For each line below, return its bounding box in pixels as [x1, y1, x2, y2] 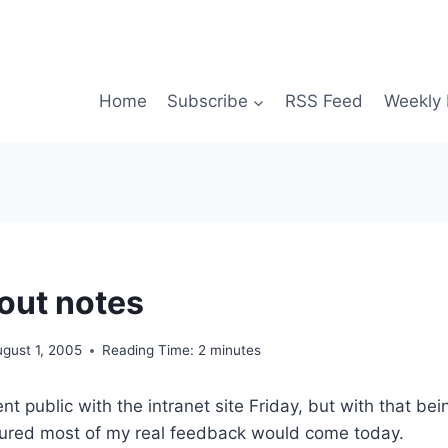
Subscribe [166, 91, 248, 112]
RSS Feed [285, 91, 364, 112]
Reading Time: [102, 342, 195, 359]
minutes [210, 342, 262, 359]
